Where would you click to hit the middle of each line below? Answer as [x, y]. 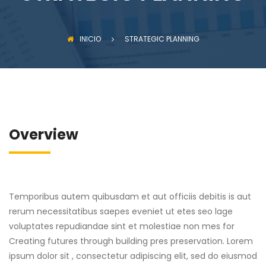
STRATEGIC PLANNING [162, 39]
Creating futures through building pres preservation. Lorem [131, 241]
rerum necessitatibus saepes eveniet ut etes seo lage [121, 212]
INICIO [90, 39]
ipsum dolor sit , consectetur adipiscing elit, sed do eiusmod [133, 256]
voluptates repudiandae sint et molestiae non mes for [122, 227]
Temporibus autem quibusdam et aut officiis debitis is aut [130, 197]
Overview [44, 135]
